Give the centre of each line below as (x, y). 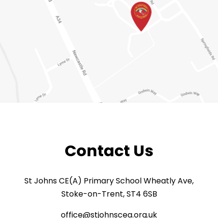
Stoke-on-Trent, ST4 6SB (109, 194)
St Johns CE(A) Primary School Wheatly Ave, (109, 181)
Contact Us (109, 150)
